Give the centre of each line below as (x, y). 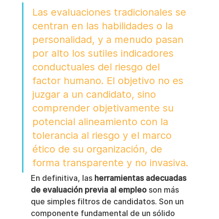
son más (164, 190)
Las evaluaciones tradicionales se (110, 12)
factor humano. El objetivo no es (109, 81)
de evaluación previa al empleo (88, 190)
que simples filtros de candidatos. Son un (108, 202)
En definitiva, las (62, 178)
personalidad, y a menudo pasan (109, 40)
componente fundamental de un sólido (104, 213)
